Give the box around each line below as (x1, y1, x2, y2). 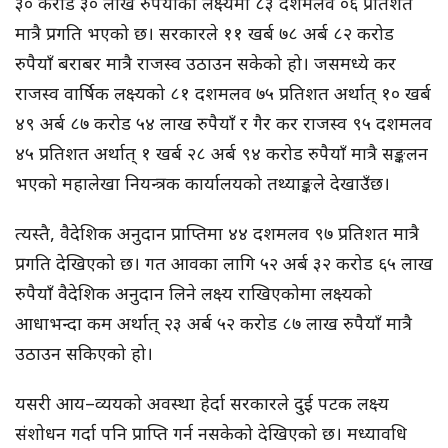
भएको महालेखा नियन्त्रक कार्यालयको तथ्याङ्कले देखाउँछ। (15, 171, 390, 196)
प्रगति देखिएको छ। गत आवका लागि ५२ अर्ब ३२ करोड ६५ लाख (15, 251, 433, 276)
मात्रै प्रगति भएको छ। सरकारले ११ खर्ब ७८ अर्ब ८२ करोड (15, 21, 394, 46)
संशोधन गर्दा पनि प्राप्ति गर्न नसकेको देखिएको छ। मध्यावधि (15, 421, 407, 446)
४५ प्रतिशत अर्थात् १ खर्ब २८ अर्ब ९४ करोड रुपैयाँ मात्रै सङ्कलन (15, 141, 428, 166)
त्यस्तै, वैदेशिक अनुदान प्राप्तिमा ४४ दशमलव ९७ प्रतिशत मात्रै (15, 221, 419, 246)
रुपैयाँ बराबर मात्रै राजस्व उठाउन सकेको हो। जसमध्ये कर (15, 51, 396, 76)
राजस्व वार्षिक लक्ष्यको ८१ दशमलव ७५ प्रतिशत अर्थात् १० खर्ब (15, 81, 431, 106)
